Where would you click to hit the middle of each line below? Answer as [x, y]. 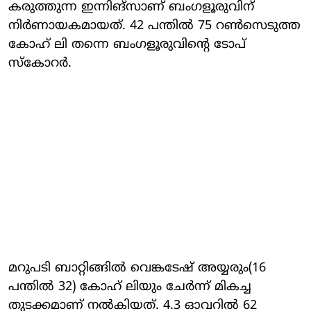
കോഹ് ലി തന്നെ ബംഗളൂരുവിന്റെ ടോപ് [127, 44]
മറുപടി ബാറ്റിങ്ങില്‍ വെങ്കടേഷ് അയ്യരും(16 [137, 268]
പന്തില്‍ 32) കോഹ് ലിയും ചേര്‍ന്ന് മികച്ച [130, 287]
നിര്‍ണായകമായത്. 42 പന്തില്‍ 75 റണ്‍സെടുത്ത [154, 26]
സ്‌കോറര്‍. [40, 63]
